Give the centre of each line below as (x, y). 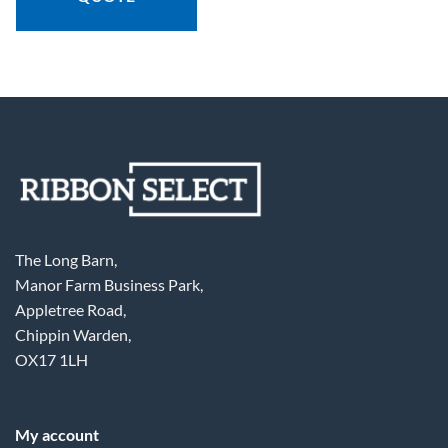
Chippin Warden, (73, 334)
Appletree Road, (70, 309)
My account (56, 435)
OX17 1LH (53, 359)
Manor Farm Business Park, (109, 284)
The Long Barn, (66, 259)
